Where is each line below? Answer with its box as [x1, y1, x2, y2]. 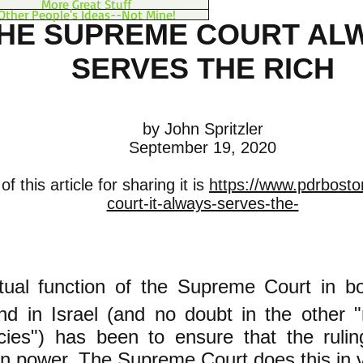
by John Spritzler [142, 120, 263, 138]
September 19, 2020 [129, 139, 276, 156]
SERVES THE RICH [70, 52, 335, 85]
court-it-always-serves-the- [106, 194, 299, 212]
